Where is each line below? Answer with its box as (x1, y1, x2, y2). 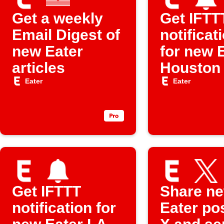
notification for (12, 199, 116, 216)
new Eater (12, 43, 83, 59)
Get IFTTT (12, 183, 81, 199)
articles (12, 59, 65, 76)
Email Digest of (12, 26, 120, 43)
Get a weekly (12, 10, 103, 26)
